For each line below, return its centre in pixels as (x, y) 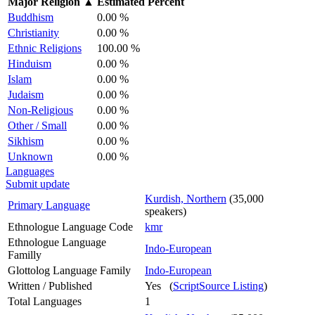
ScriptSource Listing (218, 285)
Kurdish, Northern (186, 198)
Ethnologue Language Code (70, 226)
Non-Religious (40, 110)
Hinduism (30, 63)
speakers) (166, 211)
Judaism (26, 94)
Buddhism (31, 17)
